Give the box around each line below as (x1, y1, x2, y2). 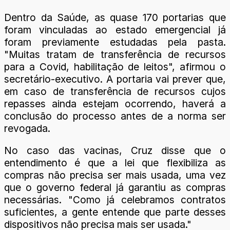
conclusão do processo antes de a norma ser (4, 110, 226, 122)
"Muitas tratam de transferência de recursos (4, 48, 226, 61)
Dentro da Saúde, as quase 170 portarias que (4, 11, 226, 24)
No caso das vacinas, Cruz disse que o (4, 144, 226, 157)
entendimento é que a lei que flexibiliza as (4, 157, 226, 169)
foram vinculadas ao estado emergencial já (4, 24, 226, 36)
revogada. (4, 122, 50, 135)
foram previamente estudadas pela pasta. (4, 36, 226, 48)
